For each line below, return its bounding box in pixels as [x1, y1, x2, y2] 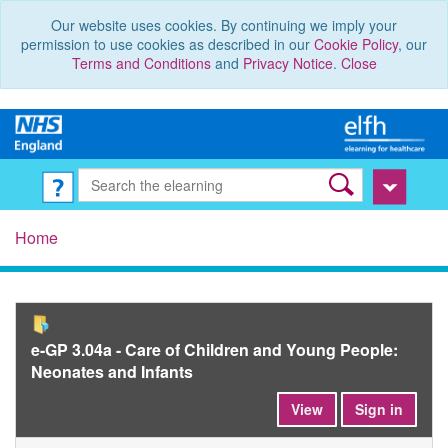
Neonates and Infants [31, 360, 193, 384]
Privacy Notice [242, 53, 333, 73]
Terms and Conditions [71, 53, 211, 73]
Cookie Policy [314, 34, 398, 54]
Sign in [355, 399, 403, 420]
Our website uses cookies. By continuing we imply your [51, 15, 397, 35]
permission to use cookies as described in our [21, 34, 314, 54]
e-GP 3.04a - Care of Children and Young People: [31, 338, 398, 362]
